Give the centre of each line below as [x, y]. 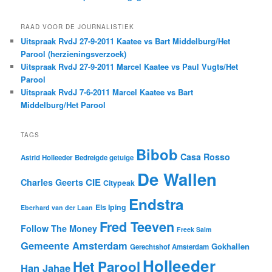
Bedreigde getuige [104, 157]
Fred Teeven [137, 226]
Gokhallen [231, 246]
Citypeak [119, 182]
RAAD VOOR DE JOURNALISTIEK [78, 26]
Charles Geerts [52, 182]
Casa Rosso [206, 156]
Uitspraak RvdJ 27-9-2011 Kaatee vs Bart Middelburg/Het [126, 41]
